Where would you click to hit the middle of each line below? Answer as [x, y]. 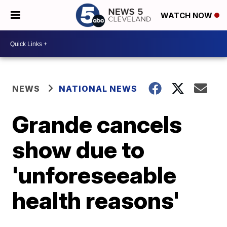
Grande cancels [97, 124]
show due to [79, 149]
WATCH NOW [187, 16]
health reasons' [96, 200]
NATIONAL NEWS [98, 89]
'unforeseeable [94, 175]
